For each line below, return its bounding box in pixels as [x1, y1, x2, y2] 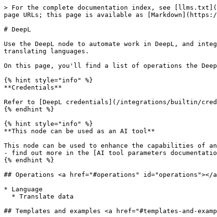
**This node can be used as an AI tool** [4, 127, 155, 135]
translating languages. [4, 47, 89, 55]
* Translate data [4, 193, 12, 200]
